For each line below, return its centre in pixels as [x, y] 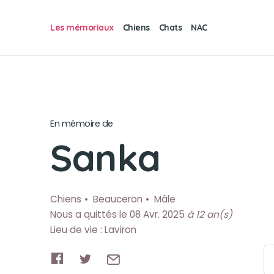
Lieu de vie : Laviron [93, 230]
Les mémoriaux [82, 27]
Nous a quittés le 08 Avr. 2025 [119, 214]
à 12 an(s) [210, 214]
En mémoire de [82, 124]
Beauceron [118, 199]
